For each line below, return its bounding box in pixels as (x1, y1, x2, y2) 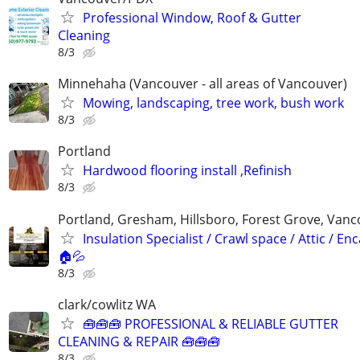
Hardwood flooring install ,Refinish (83, 162, 292, 180)
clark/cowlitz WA (58, 295, 156, 313)
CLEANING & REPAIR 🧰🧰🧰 (58, 332, 220, 350)
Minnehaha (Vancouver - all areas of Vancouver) (58, 75, 347, 93)
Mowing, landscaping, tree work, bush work (83, 94, 344, 112)
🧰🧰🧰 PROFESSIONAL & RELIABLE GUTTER (83, 314, 338, 333)
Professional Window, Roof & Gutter (83, 9, 301, 27)
